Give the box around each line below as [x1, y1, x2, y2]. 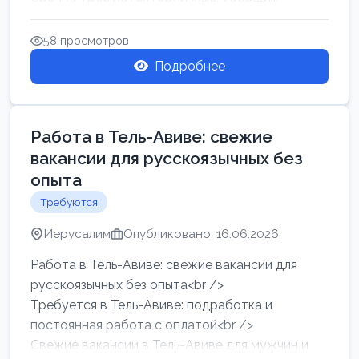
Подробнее [155, 58, 225, 74]
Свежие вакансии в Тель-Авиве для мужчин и [30, 337, 309, 353]
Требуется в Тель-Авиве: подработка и [30, 297, 272, 313]
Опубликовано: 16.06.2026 [123, 227, 279, 241]
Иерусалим [43, 227, 111, 241]
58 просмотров [43, 34, 129, 47]
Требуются [40, 196, 98, 208]
